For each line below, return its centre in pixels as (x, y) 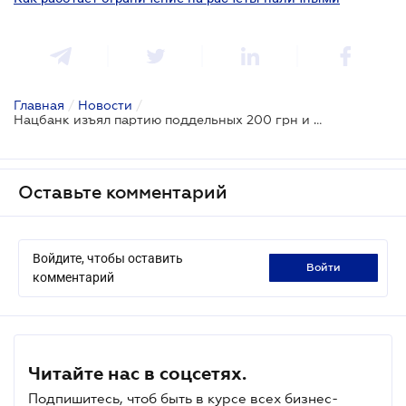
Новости (105, 105)
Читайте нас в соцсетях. (137, 373)
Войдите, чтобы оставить (108, 258)
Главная (39, 105)
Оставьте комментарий (123, 192)
